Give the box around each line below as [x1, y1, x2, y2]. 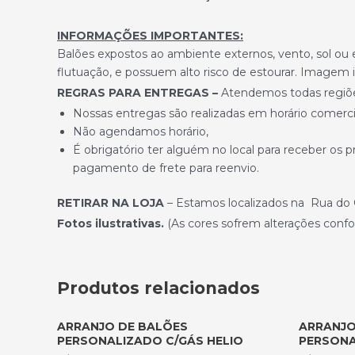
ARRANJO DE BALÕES [57, 319, 188, 334]
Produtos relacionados [57, 277, 260, 298]
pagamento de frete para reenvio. [73, 160, 259, 175]
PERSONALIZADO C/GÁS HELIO [57, 333, 243, 348]
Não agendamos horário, [73, 124, 208, 139]
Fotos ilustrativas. [57, 216, 164, 231]
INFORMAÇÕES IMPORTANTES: [57, 29, 243, 44]
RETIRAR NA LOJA [57, 195, 164, 210]
